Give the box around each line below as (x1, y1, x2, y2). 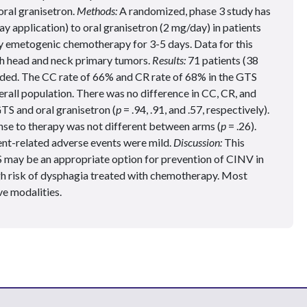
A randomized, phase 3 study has (119, 3, 271, 17)
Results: (150, 53, 188, 66)
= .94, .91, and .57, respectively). (121, 102, 269, 116)
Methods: (77, 3, 119, 17)
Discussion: (173, 135, 224, 149)
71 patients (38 (188, 53, 258, 66)
